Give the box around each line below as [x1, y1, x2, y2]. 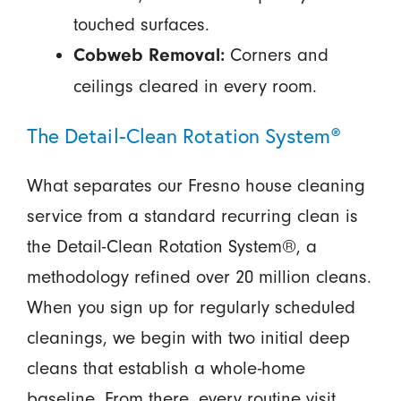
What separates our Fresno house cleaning [26, 175, 365, 197]
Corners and [224, 44, 328, 66]
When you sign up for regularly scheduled [26, 296, 355, 319]
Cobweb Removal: [73, 45, 225, 66]
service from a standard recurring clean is [26, 205, 358, 227]
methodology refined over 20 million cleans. [26, 266, 371, 288]
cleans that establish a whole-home [26, 357, 305, 380]
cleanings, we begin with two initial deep [26, 327, 350, 349]
